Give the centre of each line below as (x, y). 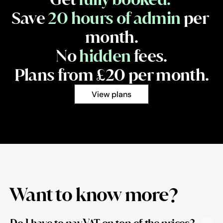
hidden (105, 56)
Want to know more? (94, 194)
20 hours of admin (114, 18)
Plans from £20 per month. (111, 75)
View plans (111, 94)
